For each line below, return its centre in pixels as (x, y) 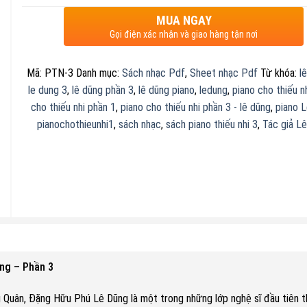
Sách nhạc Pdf (154, 73)
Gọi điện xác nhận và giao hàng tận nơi (184, 35)
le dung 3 (48, 90)
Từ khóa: (280, 73)
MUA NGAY (184, 21)
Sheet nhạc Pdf (224, 73)
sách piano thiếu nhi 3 (211, 125)
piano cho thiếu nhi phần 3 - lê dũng (195, 108)
